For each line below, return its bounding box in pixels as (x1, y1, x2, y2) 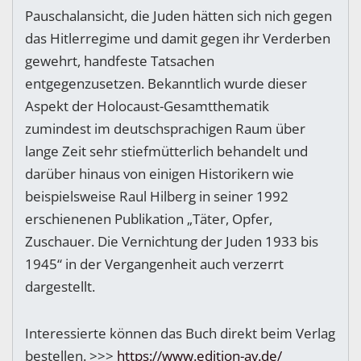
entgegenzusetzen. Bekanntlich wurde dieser (25, 74, 307, 93)
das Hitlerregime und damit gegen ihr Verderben (25, 29, 330, 48)
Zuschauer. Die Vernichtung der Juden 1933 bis (25, 232, 318, 251)
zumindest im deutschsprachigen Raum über (25, 119, 305, 139)
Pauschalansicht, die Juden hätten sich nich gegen (25, 6, 332, 26)
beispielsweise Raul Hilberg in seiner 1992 (25, 187, 288, 206)
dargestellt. (25, 277, 95, 297)
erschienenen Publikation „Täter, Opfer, (25, 210, 272, 229)
